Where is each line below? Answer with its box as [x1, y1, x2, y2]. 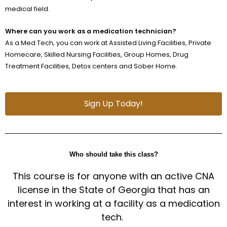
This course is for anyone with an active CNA [13, 170, 214, 183]
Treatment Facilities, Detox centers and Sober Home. [5, 61, 177, 70]
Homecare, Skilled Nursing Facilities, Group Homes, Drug [5, 50, 188, 59]
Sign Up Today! [84, 98, 143, 110]
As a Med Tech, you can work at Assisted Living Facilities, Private [5, 38, 211, 47]
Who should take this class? [69, 150, 158, 159]
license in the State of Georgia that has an [17, 183, 210, 197]
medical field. [5, 5, 51, 14]
